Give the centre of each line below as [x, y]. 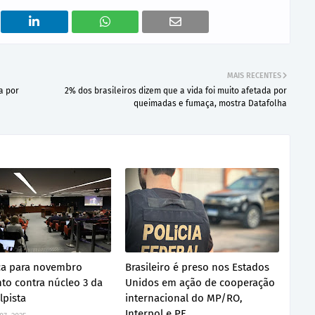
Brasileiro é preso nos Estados [198, 267]
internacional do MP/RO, [184, 298]
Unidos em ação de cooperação [200, 282]
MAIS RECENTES [254, 75]
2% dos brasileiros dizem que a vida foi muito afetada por [176, 90]
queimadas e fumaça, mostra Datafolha [210, 103]
